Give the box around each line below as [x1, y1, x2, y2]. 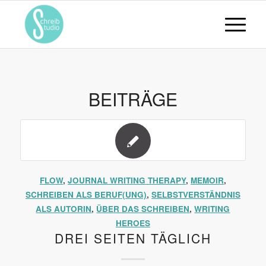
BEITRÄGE [88, 86, 178, 112]
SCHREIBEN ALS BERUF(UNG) [25, 189, 147, 200]
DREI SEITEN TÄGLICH [54, 229, 211, 247]
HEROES [115, 217, 150, 229]
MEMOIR [190, 175, 224, 186]
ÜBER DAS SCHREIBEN [96, 203, 190, 214]
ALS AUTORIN [36, 203, 92, 214]
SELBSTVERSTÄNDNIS [151, 189, 240, 200]
